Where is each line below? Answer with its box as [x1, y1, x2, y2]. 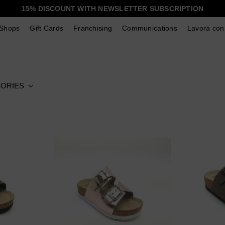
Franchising [73, 24, 113, 32]
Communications [122, 24, 177, 32]
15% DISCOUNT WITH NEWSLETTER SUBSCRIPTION [21, 4, 204, 13]
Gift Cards [30, 24, 64, 32]
